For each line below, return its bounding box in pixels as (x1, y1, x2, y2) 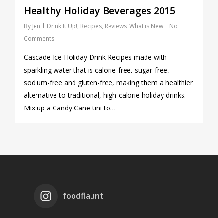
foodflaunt (63, 190, 104, 201)
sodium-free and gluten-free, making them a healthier (24, 77, 193, 87)
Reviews (105, 21, 127, 30)
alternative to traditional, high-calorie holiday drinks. (24, 90, 186, 100)
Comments (24, 34, 54, 43)
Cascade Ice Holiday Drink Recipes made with (24, 52, 167, 62)
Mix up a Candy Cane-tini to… (24, 103, 116, 112)
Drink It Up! (47, 21, 77, 30)
